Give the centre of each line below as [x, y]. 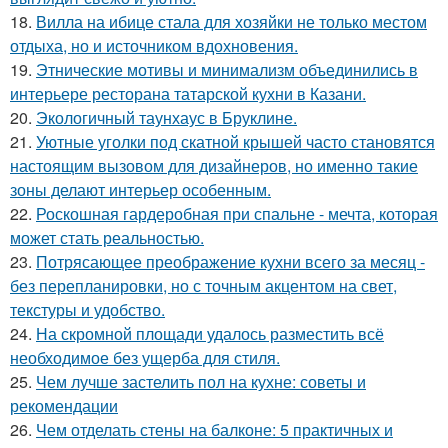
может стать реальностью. [107, 237]
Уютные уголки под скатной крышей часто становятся [235, 141]
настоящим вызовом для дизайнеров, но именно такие [214, 165]
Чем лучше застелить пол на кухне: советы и [201, 381]
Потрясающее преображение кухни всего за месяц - [230, 261]
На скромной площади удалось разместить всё [210, 333]
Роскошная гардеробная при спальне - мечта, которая [237, 213]
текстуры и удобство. [87, 309]
